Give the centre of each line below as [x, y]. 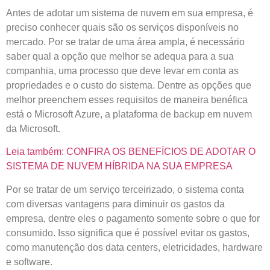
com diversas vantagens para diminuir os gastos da [115, 204]
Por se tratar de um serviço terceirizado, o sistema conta [125, 189]
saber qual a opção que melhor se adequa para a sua [120, 56]
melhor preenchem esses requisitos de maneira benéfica [127, 100]
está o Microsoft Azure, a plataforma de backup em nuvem [129, 114]
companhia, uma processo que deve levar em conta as [122, 71]
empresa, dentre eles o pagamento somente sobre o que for [133, 218]
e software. [29, 262]
